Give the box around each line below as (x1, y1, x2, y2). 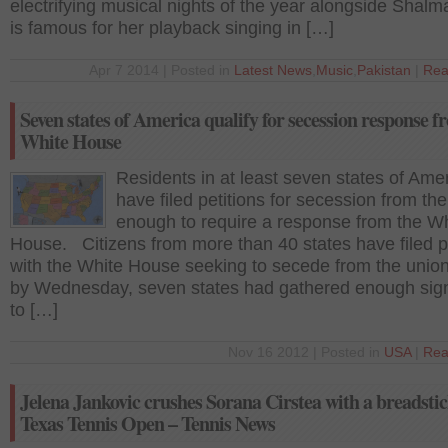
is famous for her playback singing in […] (10, 18, 334, 38)
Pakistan (357, 63, 411, 78)
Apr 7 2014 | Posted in (89, 63, 234, 78)
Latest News (234, 63, 312, 78)
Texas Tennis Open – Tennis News (20, 409, 275, 438)
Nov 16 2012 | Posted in (228, 345, 384, 360)
